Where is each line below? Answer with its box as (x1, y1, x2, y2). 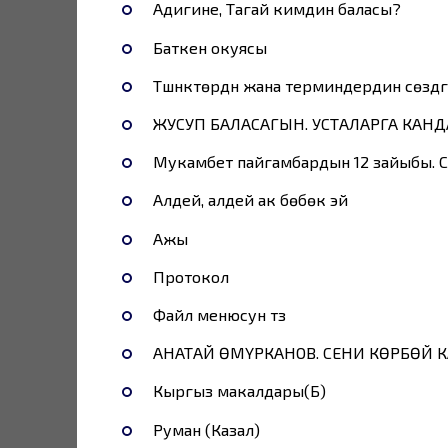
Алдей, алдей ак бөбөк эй (152, 190, 348, 210)
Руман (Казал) (152, 419, 260, 439)
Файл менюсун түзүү (152, 304, 286, 324)
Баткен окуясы (152, 37, 267, 57)
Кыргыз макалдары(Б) (152, 381, 326, 401)
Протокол (152, 266, 229, 286)
